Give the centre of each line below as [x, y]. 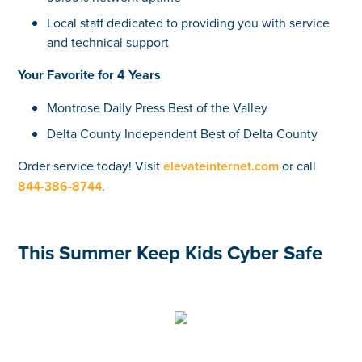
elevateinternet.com [221, 166]
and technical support [107, 42]
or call [298, 165]
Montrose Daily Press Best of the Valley [157, 107]
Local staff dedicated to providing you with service [188, 22]
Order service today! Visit [91, 165]
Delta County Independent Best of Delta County [182, 133]
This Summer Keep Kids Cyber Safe [170, 252]
